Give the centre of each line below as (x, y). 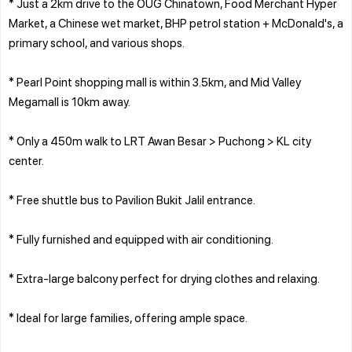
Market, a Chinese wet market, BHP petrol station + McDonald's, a (176, 22)
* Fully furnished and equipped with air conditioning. (141, 238)
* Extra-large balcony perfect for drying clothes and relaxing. (164, 278)
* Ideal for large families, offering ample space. (128, 317)
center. (26, 160)
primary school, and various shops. (97, 42)
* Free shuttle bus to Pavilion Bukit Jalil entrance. (132, 199)
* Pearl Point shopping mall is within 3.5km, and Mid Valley (155, 81)
